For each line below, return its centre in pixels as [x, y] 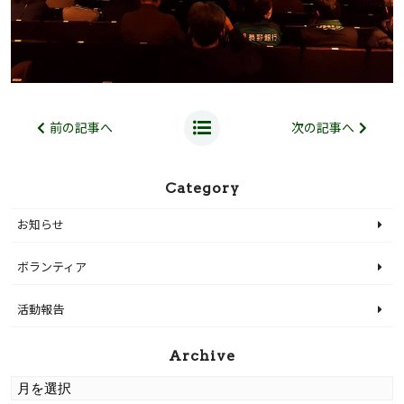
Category [202, 188]
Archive [202, 356]
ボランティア [52, 268]
